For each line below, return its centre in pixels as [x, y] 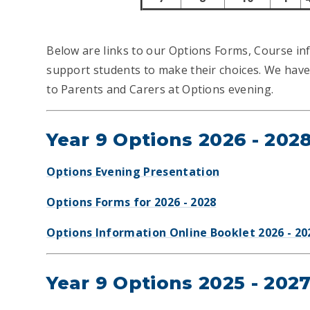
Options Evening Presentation [133, 171]
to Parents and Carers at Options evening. [162, 89]
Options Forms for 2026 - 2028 [131, 202]
